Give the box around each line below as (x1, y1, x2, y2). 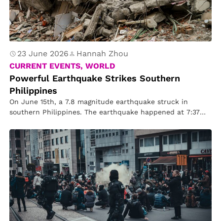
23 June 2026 (17, 49, 69, 58)
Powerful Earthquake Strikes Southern (9, 73, 181, 83)
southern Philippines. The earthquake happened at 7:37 (9, 108, 200, 116)
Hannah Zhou (76, 49, 129, 58)
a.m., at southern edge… (9, 118, 93, 126)
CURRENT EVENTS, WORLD (9, 61, 115, 71)
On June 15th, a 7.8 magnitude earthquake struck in (9, 98, 188, 106)
